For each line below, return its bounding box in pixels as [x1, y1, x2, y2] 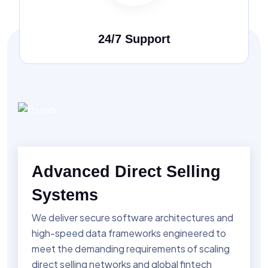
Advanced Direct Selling [32, 163, 221, 181]
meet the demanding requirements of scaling [32, 242, 230, 255]
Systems [32, 186, 98, 205]
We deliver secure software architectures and [32, 211, 233, 224]
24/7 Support [98, 32, 170, 46]
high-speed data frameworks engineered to [32, 227, 226, 240]
